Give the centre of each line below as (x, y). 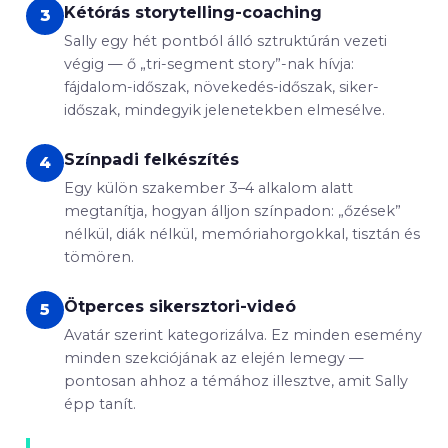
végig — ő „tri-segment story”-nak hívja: (209, 64)
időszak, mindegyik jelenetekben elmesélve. (224, 110)
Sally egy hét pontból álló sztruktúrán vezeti (225, 41)
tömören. (99, 257)
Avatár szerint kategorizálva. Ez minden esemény (243, 335)
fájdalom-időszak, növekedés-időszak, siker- (221, 87)
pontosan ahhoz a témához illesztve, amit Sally (236, 381)
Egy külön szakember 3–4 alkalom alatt (208, 188)
